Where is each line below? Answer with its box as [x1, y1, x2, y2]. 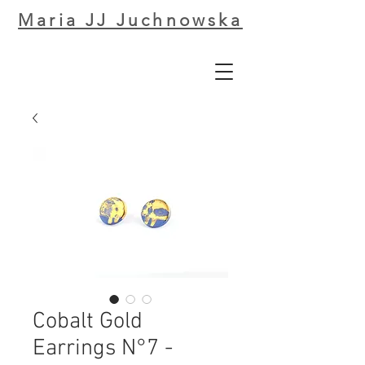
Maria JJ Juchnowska [18, 10, 243, 30]
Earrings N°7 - [33, 335, 173, 363]
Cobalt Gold [33, 308, 143, 336]
